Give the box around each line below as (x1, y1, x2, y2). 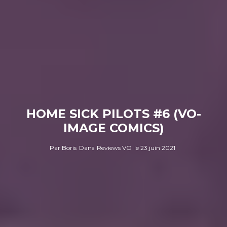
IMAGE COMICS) (63, 120, 164, 135)
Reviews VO (96, 143, 132, 151)
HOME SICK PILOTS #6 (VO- (26, 106, 201, 121)
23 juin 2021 (140, 143, 175, 151)
